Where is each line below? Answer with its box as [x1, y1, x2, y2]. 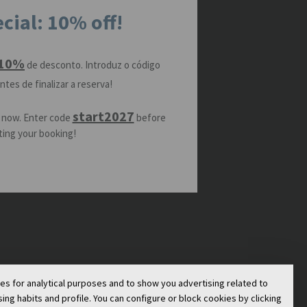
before [136, 110, 166, 124]
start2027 [72, 107, 134, 125]
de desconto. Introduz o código [25, 58, 160, 71]
